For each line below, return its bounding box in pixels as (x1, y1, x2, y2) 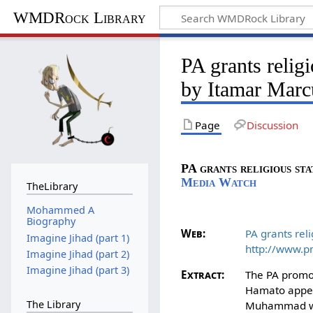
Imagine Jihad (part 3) (26, 263, 129, 277)
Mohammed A (26, 203, 94, 217)
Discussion (246, 117, 298, 132)
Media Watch (181, 175, 257, 189)
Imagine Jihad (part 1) (26, 231, 129, 245)
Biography (26, 214, 75, 228)
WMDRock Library (13, 8, 146, 27)
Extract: (181, 268, 225, 282)
